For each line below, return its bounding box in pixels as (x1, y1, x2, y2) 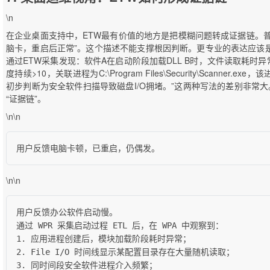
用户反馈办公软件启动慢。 (16, 207, 118, 217)
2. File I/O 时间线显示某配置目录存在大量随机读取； (16, 246, 234, 257)
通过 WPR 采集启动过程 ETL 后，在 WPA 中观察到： (16, 220, 224, 230)
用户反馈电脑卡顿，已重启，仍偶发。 (16, 143, 160, 153)
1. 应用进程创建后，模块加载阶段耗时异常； (16, 233, 191, 243)
